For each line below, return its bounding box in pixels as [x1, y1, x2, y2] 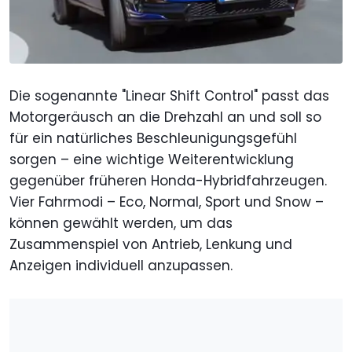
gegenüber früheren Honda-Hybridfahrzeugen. [9, 170, 327, 190]
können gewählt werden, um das [9, 213, 233, 233]
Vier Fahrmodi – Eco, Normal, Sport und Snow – [9, 192, 324, 211]
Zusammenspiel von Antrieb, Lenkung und [9, 234, 292, 254]
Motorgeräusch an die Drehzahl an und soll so [9, 107, 321, 126]
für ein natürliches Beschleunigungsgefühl [9, 128, 297, 148]
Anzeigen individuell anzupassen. [9, 255, 233, 275]
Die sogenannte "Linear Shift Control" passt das [9, 86, 329, 105]
